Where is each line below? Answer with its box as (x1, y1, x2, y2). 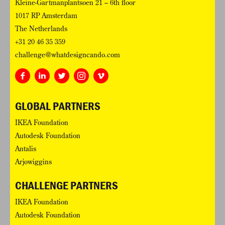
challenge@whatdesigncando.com (15, 50, 120, 60)
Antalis (15, 144, 36, 154)
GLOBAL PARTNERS (15, 99, 100, 114)
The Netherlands (15, 24, 67, 34)
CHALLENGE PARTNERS (15, 178, 118, 193)
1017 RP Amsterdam (15, 11, 77, 21)
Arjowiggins (15, 157, 52, 167)
